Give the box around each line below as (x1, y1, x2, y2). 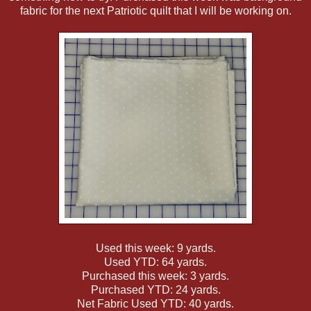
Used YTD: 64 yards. (104, 255, 207, 268)
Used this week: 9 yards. (95, 242, 216, 254)
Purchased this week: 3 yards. (82, 269, 229, 282)
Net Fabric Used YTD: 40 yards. (77, 297, 234, 310)
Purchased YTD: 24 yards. (90, 283, 221, 296)
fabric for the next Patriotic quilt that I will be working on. (19, 4, 292, 17)
